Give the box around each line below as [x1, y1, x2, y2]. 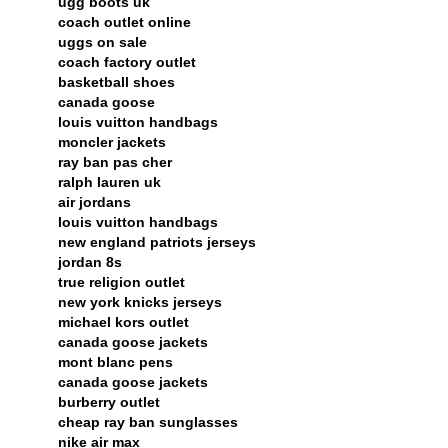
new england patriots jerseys [58, 233, 256, 250]
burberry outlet [58, 393, 160, 410]
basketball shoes [58, 73, 175, 90]
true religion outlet [58, 273, 185, 290]
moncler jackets [58, 133, 166, 150]
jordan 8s [58, 253, 122, 270]
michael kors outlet [58, 313, 189, 330]
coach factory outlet [58, 53, 196, 70]
